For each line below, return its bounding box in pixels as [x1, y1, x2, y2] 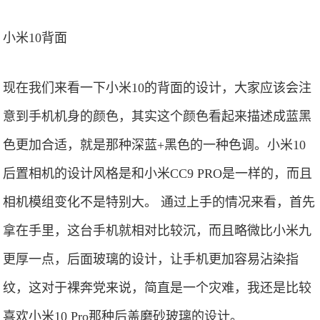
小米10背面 [3, 31, 68, 45]
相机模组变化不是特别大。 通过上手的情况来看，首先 [3, 195, 316, 209]
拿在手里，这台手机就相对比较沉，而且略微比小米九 [3, 224, 312, 238]
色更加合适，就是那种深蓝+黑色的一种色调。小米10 [3, 138, 306, 152]
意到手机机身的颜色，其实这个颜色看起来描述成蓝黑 [3, 109, 312, 124]
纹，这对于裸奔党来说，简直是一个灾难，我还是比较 [3, 281, 312, 295]
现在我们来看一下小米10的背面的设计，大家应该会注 [3, 81, 312, 95]
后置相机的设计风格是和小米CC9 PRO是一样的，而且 [3, 166, 313, 181]
